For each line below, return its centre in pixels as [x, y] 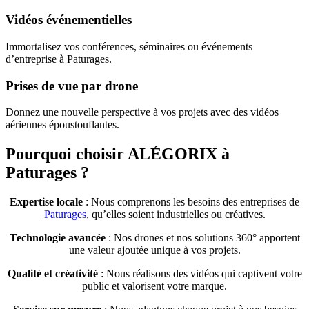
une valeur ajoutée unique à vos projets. [154, 250]
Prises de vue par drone [72, 86]
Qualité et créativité [52, 274]
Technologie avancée [57, 238]
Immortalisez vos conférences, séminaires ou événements [129, 46]
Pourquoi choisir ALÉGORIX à [118, 154]
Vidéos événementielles [69, 20]
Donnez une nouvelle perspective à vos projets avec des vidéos [142, 112]
